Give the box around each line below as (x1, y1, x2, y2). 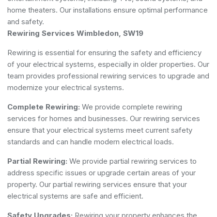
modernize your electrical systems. (7, 82, 124, 92)
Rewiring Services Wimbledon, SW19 (7, 28, 143, 38)
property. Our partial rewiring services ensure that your (7, 179, 187, 189)
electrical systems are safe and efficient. (7, 191, 143, 201)
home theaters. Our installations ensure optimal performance (7, 5, 208, 15)
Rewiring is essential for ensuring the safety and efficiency (7, 47, 201, 57)
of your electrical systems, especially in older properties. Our (7, 59, 209, 69)
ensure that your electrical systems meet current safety (7, 125, 192, 135)
